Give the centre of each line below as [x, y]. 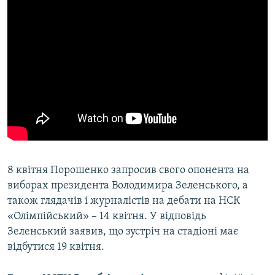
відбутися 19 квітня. [56, 247]
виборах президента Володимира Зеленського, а [128, 186]
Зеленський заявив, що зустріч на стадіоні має [123, 232]
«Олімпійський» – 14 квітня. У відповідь [107, 217]
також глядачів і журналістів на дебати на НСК [124, 201]
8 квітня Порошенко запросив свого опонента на [128, 171]
